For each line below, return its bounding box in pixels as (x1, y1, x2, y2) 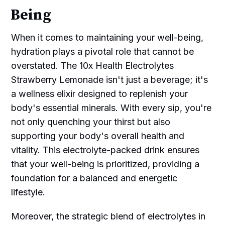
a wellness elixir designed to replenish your (11, 88, 188, 99)
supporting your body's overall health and (11, 130, 185, 141)
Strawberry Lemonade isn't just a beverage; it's (11, 74, 208, 85)
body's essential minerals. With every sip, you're (11, 102, 212, 113)
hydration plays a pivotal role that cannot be (11, 46, 194, 57)
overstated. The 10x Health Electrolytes (11, 60, 174, 71)
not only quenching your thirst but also (11, 116, 171, 127)
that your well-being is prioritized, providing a (11, 158, 200, 169)
